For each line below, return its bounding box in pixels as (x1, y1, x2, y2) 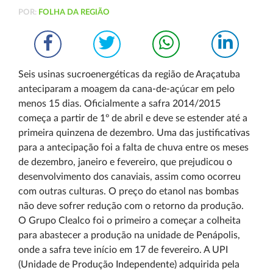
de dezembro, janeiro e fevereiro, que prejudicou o (18, 157, 232, 167)
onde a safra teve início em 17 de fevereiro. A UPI (18, 245, 228, 255)
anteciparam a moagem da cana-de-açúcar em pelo (18, 84, 235, 94)
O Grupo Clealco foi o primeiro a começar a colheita (18, 216, 241, 225)
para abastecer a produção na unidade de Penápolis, (18, 230, 240, 240)
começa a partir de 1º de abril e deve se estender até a (18, 113, 247, 123)
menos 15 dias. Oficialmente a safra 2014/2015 (18, 99, 221, 108)
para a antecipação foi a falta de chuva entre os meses (18, 143, 249, 152)
